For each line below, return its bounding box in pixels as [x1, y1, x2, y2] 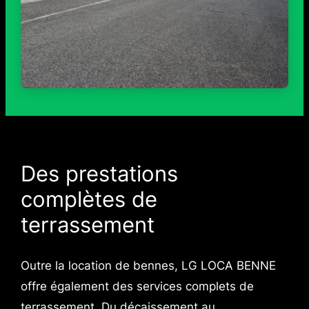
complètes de [20, 186, 157, 212]
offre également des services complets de [20, 279, 254, 294]
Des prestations [20, 161, 178, 187]
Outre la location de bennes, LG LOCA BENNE [20, 259, 276, 273]
